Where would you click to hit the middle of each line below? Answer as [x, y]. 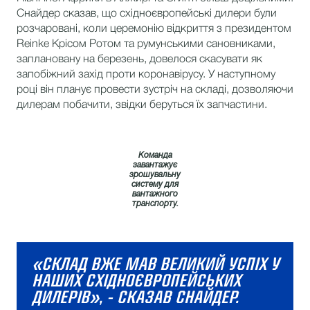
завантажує [155, 165]
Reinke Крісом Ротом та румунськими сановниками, [146, 44]
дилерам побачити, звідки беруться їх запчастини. [142, 105]
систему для [155, 184]
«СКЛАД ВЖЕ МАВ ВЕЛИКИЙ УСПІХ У [155, 264]
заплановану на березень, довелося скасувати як [139, 60]
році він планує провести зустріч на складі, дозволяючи [155, 90]
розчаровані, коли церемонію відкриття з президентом [154, 29]
